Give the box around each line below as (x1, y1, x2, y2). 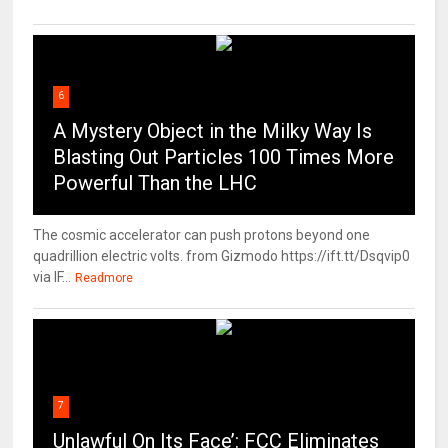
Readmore (75, 271, 134, 286)
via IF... (33, 269, 72, 286)
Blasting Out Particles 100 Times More (53, 145, 395, 170)
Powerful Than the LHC (53, 171, 258, 196)
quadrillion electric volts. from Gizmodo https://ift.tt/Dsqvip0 (33, 248, 411, 265)
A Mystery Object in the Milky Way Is (53, 119, 373, 144)
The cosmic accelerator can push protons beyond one (33, 227, 371, 244)
